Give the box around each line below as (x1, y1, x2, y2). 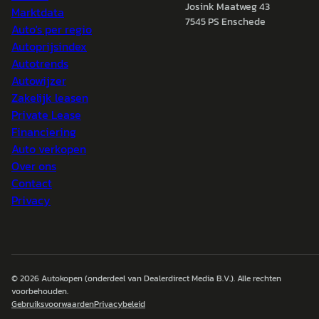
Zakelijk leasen (11, 89, 88, 106)
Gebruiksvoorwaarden (11, 298, 94, 310)
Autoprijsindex (11, 38, 87, 55)
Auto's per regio (11, 21, 92, 38)
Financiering (11, 123, 76, 140)
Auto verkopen (11, 140, 86, 157)
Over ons (11, 157, 56, 174)
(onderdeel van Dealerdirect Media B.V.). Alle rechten (83, 272, 281, 285)
